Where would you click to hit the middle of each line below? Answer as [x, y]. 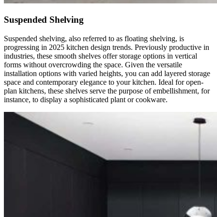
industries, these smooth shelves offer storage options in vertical [101, 56]
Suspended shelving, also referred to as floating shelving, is [94, 38]
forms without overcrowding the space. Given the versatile [93, 64]
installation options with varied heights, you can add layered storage [107, 73]
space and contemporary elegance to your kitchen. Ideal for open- [104, 82]
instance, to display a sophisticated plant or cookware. [86, 99]
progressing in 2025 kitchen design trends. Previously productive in [107, 47]
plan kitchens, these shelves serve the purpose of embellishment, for [107, 91]
